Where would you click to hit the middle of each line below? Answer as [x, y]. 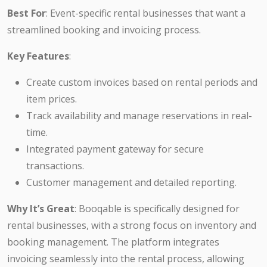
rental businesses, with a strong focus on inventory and [132, 226]
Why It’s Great [41, 209]
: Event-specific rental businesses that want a [146, 13]
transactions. [55, 166]
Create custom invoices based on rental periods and [142, 83]
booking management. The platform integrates [113, 242]
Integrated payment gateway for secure [115, 149]
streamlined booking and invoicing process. [104, 30]
